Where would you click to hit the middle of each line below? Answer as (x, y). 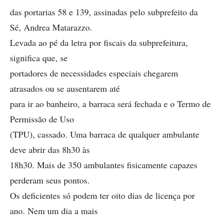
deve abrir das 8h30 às (50, 149)
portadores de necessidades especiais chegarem (94, 73)
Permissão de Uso (42, 119)
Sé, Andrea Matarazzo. (51, 27)
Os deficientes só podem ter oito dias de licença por (102, 195)
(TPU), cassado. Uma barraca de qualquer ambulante (105, 134)
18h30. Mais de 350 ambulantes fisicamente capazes (104, 165)
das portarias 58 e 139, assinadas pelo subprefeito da (104, 12)
